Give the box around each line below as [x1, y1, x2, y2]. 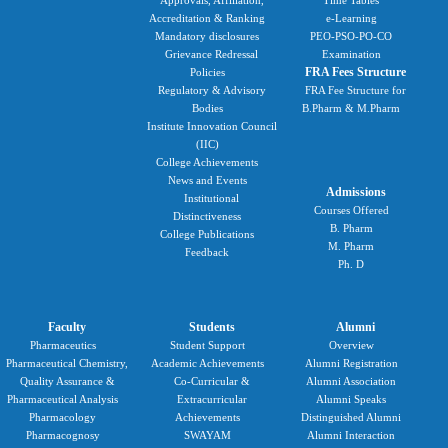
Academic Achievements [150, 356, 264, 369]
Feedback [185, 245, 230, 258]
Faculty [48, 319, 87, 334]
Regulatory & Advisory [157, 83, 266, 96]
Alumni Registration [304, 356, 398, 369]
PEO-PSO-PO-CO [310, 29, 393, 42]
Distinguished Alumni [301, 410, 402, 423]
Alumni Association [306, 374, 397, 387]
